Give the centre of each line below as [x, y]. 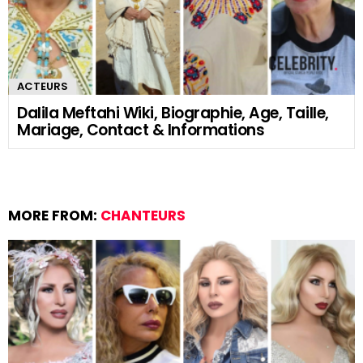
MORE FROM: [54, 215]
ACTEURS [43, 86]
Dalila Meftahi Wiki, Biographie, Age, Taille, [173, 113]
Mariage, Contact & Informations [141, 130]
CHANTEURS [143, 215]
